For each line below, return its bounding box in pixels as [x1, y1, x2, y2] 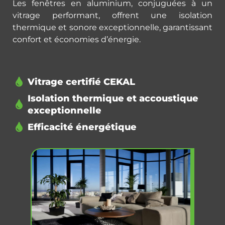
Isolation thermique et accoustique [28, 93, 198, 104]
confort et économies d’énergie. [13, 34, 141, 44]
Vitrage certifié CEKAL [28, 76, 135, 88]
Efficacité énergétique [28, 122, 137, 133]
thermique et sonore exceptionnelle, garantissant [13, 22, 212, 32]
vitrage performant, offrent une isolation [13, 10, 212, 20]
